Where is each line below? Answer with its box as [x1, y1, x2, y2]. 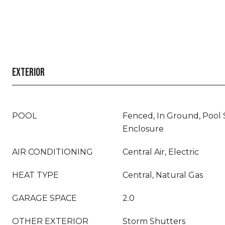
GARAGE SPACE [12, 193, 77, 203]
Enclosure [123, 124, 164, 134]
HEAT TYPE [12, 170, 59, 180]
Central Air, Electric [123, 147, 199, 157]
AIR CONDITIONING [12, 147, 93, 157]
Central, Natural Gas [123, 170, 203, 180]
